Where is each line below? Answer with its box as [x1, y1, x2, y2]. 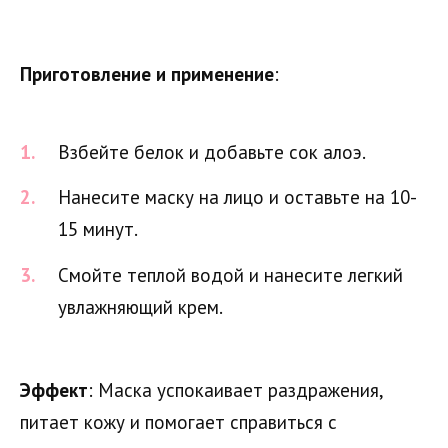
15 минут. [58, 217, 138, 242]
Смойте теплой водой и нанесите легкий [58, 262, 403, 287]
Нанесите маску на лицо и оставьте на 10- [58, 185, 417, 210]
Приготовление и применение [20, 62, 274, 87]
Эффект [20, 377, 88, 402]
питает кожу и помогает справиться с [20, 409, 337, 434]
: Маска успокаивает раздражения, [88, 377, 383, 402]
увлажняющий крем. [58, 294, 223, 319]
